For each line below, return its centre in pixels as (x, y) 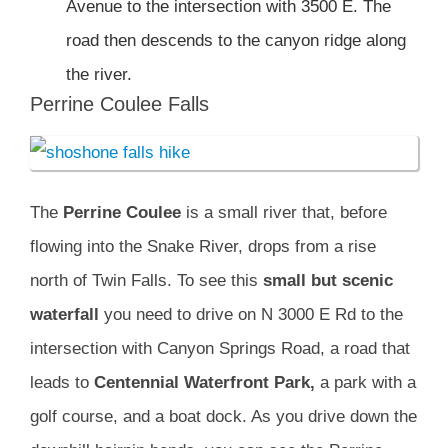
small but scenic (328, 280)
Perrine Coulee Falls (119, 104)
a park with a (365, 382)
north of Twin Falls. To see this (146, 280)
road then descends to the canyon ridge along (236, 41)
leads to (62, 382)
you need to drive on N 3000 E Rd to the (251, 314)
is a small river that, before (284, 212)
